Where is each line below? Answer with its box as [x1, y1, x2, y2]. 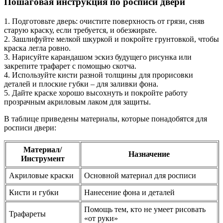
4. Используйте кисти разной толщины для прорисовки [4, 70, 193, 79]
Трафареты [9, 209, 46, 218]
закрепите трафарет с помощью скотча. [4, 61, 136, 70]
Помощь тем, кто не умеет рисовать [84, 205, 206, 214]
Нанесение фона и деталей [84, 188, 175, 197]
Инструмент [20, 154, 65, 163]
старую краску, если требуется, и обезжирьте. [4, 25, 157, 34]
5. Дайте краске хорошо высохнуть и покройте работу [4, 88, 188, 97]
